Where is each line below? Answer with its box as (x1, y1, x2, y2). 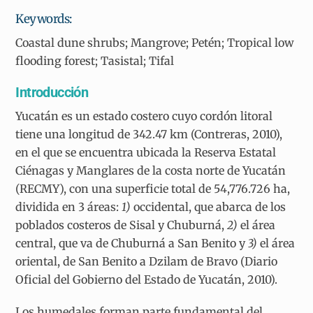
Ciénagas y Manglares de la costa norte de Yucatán (15, 163, 286, 177)
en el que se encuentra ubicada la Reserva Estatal (15, 145, 277, 159)
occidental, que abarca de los (131, 199, 286, 214)
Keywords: (15, 11, 72, 27)
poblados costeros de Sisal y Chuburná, (15, 217, 228, 232)
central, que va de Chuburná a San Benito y (15, 235, 249, 250)
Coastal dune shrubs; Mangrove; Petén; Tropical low (15, 35, 295, 50)
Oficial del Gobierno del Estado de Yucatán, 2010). (15, 272, 278, 286)
